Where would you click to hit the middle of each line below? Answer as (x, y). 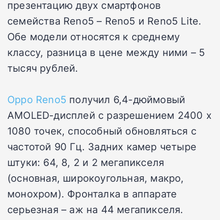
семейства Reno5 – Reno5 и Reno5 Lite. (105, 20)
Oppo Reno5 (37, 99)
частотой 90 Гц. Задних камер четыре (102, 146)
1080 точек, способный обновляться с (102, 130)
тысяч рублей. (43, 68)
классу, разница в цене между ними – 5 (106, 52)
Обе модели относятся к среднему (94, 36)
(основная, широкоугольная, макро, (96, 178)
